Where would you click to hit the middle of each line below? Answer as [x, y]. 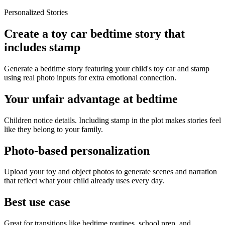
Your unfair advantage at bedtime [91, 99]
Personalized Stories [36, 12]
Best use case [37, 202]
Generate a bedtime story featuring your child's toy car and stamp [107, 68]
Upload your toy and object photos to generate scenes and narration [110, 172]
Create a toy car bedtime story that [94, 33]
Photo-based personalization [77, 150]
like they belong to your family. [53, 129]
